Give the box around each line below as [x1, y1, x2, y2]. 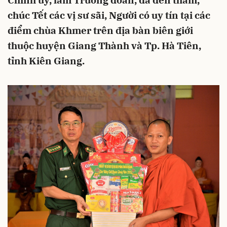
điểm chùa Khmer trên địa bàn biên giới [8, 24, 193, 36]
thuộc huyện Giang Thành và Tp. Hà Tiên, [8, 40, 201, 52]
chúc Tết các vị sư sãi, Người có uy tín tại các [8, 9, 210, 21]
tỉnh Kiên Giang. [8, 55, 85, 67]
